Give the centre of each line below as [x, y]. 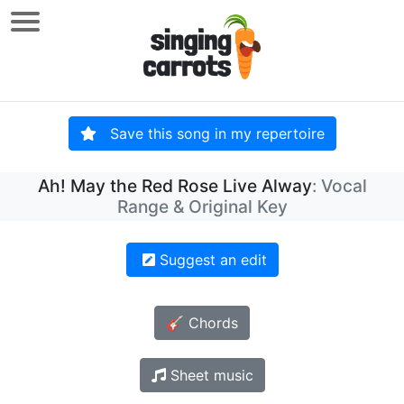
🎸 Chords [202, 323]
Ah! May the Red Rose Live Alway [174, 186]
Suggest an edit [211, 260]
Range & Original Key [202, 207]
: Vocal [339, 186]
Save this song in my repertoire [210, 134]
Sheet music [209, 376]
